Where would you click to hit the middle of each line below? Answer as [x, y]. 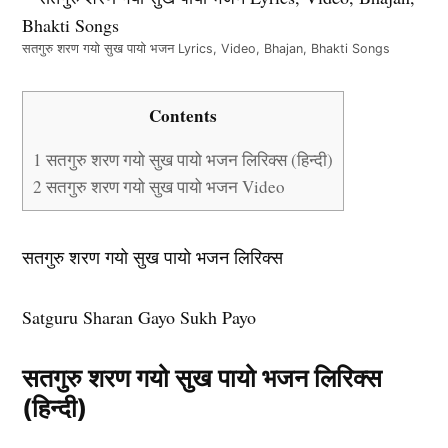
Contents [183, 115]
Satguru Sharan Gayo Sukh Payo [139, 316]
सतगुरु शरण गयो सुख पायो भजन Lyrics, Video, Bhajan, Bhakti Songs [206, 48]
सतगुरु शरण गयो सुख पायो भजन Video [164, 186]
